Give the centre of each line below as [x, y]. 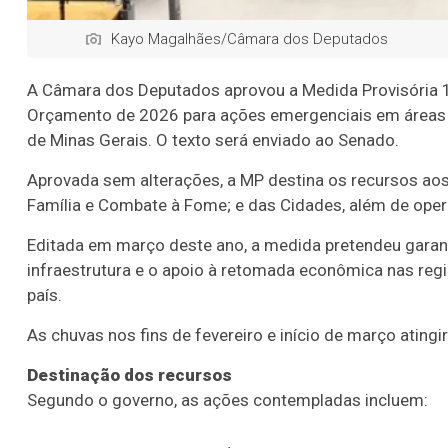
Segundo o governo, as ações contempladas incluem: [227, 399]
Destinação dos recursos [129, 374]
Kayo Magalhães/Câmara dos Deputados [249, 38]
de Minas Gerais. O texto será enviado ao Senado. [213, 139]
